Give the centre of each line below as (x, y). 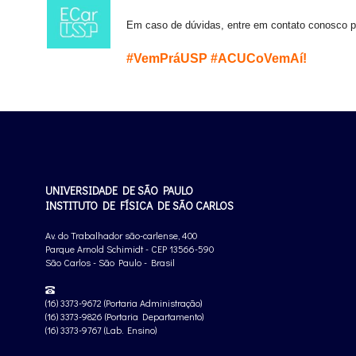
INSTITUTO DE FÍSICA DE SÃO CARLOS (139, 206)
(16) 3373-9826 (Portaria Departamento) (124, 317)
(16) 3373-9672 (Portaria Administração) (124, 303)
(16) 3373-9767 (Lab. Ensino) (101, 330)
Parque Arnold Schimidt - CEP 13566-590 (130, 249)
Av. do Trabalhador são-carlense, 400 (121, 236)
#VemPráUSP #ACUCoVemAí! (217, 59)
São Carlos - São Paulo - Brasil (110, 263)
